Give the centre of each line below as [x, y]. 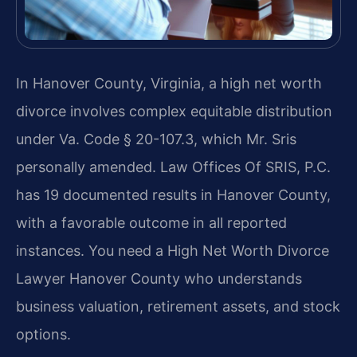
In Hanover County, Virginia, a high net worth [169, 83]
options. [43, 334]
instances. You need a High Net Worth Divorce [173, 250]
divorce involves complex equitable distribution [174, 111]
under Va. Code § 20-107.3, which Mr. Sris [156, 139]
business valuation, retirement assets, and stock [178, 306]
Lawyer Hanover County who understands [159, 278]
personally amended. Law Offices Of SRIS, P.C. [173, 167]
